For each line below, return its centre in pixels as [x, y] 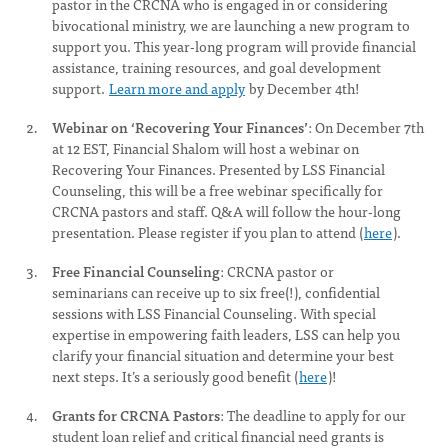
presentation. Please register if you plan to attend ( [207, 232]
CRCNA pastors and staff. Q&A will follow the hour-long [226, 211]
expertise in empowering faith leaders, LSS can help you [226, 334]
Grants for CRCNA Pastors [136, 415]
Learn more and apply [177, 88]
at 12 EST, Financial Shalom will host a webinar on [205, 148]
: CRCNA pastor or [277, 271]
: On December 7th [366, 127]
